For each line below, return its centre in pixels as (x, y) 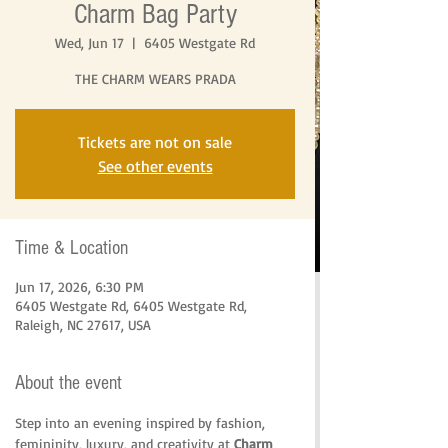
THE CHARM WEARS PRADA (155, 78)
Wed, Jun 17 (89, 42)
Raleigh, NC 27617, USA (83, 324)
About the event (68, 383)
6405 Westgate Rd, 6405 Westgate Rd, (131, 305)
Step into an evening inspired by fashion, (142, 422)
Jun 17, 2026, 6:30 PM (79, 286)
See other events (155, 166)
